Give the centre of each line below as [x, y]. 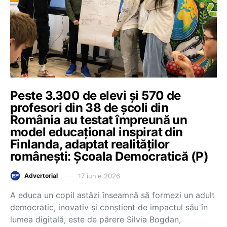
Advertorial [41, 176]
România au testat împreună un [99, 120]
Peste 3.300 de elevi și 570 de [96, 96]
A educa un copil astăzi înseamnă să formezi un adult [112, 195]
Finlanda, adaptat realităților [90, 144]
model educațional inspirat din [97, 132]
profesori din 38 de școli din [89, 108]
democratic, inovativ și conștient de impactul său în [109, 207]
